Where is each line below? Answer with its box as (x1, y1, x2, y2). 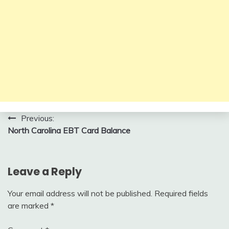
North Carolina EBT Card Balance (8, 125, 130, 135)
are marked (8, 200, 51, 211)
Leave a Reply (8, 164, 82, 179)
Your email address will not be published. (8, 188, 152, 198)
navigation (7, 130, 78, 147)
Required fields (154, 188, 208, 198)
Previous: (21, 113, 54, 123)
